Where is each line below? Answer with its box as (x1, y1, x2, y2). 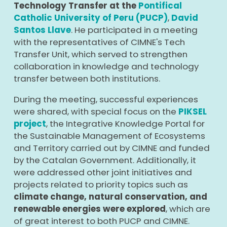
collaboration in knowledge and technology (13, 60, 199, 72)
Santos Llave (13, 24, 71, 36)
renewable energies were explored (13, 202, 166, 215)
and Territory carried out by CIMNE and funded (13, 141, 210, 154)
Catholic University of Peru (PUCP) (13, 12, 168, 24)
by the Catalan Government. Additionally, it (13, 154, 196, 166)
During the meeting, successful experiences (13, 93, 198, 105)
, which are (165, 202, 210, 215)
